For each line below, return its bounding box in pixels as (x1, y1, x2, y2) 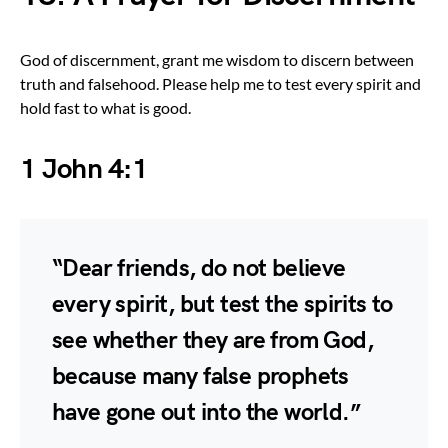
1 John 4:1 (20, 152, 147, 186)
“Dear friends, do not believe (52, 253, 346, 283)
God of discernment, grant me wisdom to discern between (20, 49, 414, 69)
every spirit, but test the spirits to (52, 289, 393, 319)
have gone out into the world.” (52, 397, 360, 427)
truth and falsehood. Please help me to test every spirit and (20, 73, 421, 93)
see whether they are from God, (52, 325, 373, 355)
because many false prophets (52, 361, 349, 391)
